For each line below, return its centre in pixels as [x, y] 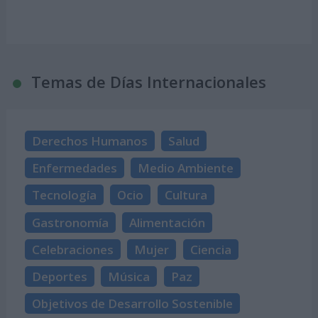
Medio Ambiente [186, 168]
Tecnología [65, 195]
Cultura [186, 195]
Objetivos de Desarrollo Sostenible [133, 304]
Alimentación [168, 222]
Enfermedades [75, 168]
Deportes [60, 277]
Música [129, 277]
